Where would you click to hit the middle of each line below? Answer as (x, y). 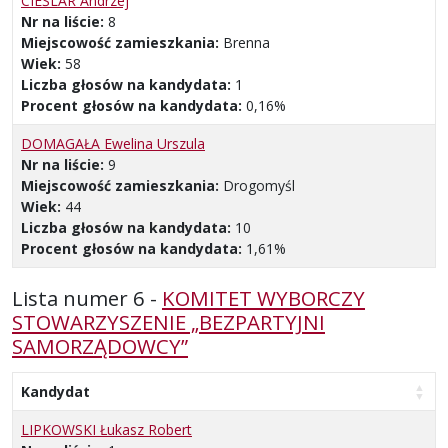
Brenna (246, 42)
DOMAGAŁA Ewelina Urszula (113, 143)
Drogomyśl (259, 185)
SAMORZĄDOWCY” (100, 345)
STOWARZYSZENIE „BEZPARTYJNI (168, 321)
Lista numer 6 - (87, 297)
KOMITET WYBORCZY (263, 297)
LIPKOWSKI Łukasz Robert (106, 429)
